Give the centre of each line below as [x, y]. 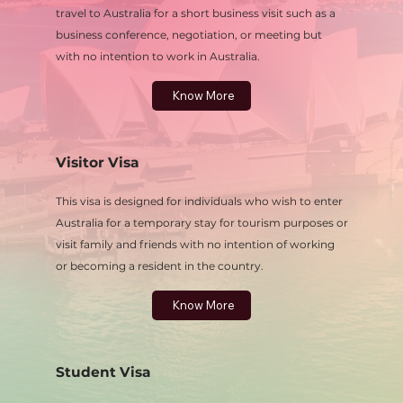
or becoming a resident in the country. [161, 266]
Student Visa [103, 372]
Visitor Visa [97, 162]
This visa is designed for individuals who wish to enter [199, 201]
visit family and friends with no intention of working [195, 245]
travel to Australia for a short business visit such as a [195, 13]
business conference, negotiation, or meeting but [188, 35]
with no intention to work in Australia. [157, 57]
